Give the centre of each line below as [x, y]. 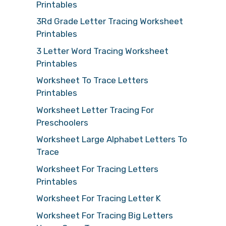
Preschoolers [62, 122]
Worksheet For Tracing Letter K [99, 199]
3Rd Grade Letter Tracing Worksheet [110, 21]
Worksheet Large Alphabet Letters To [112, 139]
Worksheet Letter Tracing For [95, 110]
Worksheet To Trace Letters [92, 80]
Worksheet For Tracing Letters [97, 169]
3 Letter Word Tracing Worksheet [102, 51]
